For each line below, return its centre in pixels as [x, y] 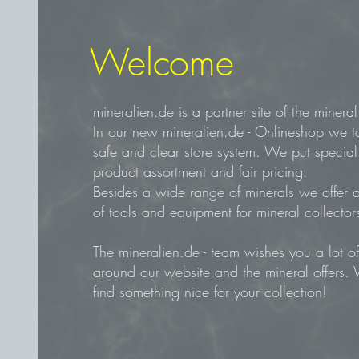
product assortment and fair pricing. [200, 171]
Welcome [161, 63]
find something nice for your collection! [210, 292]
